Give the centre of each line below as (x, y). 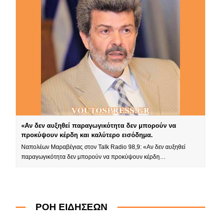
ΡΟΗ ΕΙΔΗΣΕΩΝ (72, 207)
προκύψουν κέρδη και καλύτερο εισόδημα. (87, 135)
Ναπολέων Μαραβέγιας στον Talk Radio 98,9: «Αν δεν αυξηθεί (104, 147)
